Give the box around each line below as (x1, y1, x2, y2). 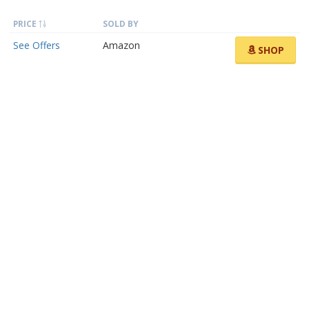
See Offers (13, 39, 60, 52)
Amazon (103, 39, 140, 52)
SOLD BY (103, 18, 139, 29)
